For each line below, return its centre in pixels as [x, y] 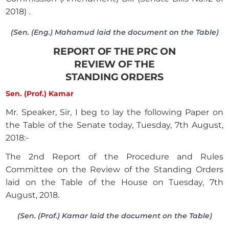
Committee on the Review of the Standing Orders [114, 170]
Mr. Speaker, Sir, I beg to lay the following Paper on [114, 112]
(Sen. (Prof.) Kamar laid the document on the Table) [114, 216]
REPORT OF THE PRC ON [114, 51]
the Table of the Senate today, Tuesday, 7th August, [114, 125]
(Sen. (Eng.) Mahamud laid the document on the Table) [114, 32]
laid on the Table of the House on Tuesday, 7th [114, 182]
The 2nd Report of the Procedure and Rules [114, 157]
